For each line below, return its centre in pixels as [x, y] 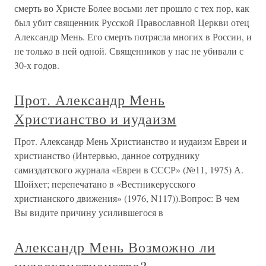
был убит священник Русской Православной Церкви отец [132, 23]
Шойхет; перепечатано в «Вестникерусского [105, 184]
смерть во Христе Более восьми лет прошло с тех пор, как [132, 8]
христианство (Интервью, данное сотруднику [107, 156]
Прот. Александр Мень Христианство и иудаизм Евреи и [131, 141]
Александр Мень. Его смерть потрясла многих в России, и [133, 37]
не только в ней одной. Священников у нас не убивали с [129, 51]
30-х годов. [37, 65]
